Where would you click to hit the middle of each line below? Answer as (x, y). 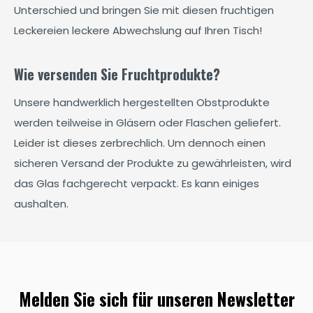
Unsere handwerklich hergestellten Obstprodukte (142, 102)
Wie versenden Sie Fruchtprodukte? (117, 74)
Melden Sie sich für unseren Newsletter (156, 299)
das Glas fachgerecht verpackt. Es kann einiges (137, 183)
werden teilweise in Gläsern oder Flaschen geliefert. (147, 123)
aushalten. (41, 204)
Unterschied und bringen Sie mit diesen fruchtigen (144, 10)
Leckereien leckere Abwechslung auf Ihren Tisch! (138, 30)
